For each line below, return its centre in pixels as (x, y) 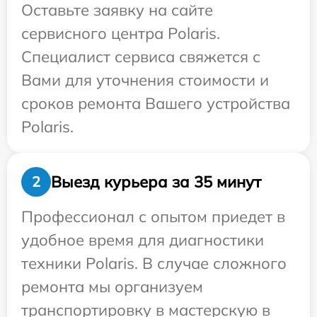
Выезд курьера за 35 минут (156, 181)
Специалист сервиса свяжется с (141, 57)
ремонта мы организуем (112, 287)
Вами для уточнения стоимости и (145, 80)
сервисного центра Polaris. (121, 34)
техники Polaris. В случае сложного (154, 264)
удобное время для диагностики (143, 240)
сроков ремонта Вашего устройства (156, 104)
